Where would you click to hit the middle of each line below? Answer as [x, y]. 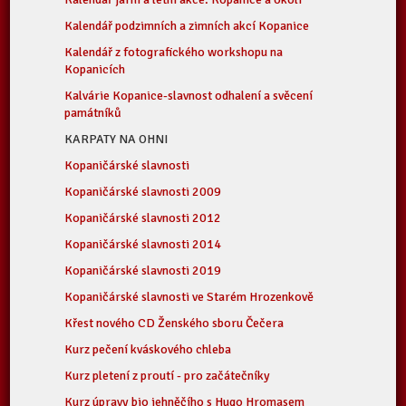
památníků [93, 113]
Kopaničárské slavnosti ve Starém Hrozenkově [189, 297]
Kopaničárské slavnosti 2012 [143, 218]
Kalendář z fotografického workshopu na [174, 52]
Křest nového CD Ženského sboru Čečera [174, 323]
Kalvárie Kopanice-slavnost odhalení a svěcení [189, 96]
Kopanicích [95, 69]
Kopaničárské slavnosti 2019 [143, 271]
